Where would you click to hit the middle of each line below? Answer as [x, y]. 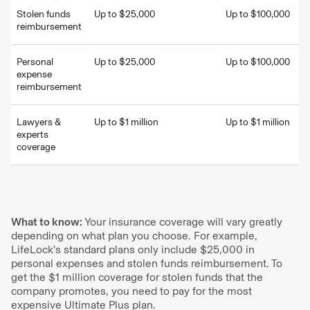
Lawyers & [39, 122]
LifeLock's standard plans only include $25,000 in [133, 249]
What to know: [48, 222]
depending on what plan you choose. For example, [134, 236]
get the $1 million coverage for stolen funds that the [137, 277]
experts [33, 135]
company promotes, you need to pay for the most [131, 291]
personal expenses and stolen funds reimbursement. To [147, 263]
